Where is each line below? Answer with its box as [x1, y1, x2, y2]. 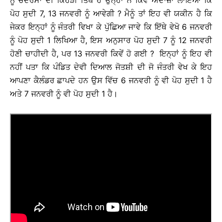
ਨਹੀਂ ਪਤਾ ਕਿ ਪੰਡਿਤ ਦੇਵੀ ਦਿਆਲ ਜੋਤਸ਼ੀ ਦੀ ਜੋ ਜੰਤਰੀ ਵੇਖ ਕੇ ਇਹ [10, 62, 212, 72]
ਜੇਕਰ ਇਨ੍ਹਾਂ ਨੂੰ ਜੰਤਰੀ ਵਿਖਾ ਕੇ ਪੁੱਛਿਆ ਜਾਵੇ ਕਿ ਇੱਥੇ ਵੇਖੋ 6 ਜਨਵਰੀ [10, 22, 212, 32]
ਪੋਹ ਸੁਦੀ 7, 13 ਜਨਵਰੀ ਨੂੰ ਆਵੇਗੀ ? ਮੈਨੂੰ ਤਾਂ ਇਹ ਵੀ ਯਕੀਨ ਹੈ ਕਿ [10, 8, 212, 18]
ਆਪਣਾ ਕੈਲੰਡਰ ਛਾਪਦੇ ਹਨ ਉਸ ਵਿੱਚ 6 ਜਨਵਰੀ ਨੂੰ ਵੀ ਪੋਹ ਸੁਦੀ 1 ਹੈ [10, 75, 212, 85]
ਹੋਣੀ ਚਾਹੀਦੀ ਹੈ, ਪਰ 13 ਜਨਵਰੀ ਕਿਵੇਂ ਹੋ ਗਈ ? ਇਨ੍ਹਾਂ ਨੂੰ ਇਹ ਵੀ [10, 49, 212, 58]
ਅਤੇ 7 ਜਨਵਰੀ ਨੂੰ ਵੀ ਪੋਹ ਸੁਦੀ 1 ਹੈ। [10, 89, 118, 99]
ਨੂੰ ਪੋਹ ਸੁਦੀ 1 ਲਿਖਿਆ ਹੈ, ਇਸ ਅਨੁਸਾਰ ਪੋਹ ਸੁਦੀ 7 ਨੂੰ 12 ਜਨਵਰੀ [10, 35, 212, 45]
